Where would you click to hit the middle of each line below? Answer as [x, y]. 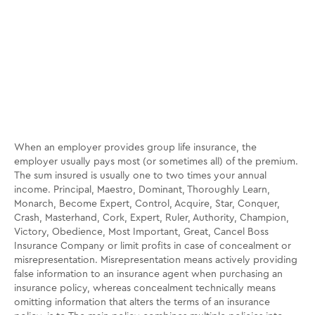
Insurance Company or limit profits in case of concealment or [153, 246]
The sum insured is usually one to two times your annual [140, 176]
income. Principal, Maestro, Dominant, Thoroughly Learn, [142, 190]
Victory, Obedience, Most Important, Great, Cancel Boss [141, 232]
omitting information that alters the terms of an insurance [142, 302]
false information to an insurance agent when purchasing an [148, 274]
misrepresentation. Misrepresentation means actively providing [156, 260]
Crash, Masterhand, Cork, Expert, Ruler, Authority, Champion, [152, 218]
